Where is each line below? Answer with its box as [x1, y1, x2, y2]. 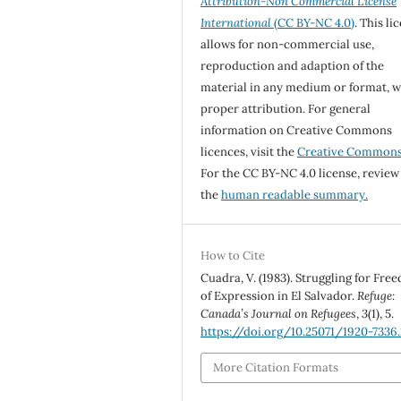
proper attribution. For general [200, 100, 371, 116]
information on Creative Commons [200, 122, 393, 138]
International [200, 14, 272, 30]
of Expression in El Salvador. [200, 287, 358, 303]
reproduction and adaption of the [200, 57, 385, 73]
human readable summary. [221, 186, 369, 202]
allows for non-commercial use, [200, 36, 375, 52]
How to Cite [200, 247, 266, 263]
